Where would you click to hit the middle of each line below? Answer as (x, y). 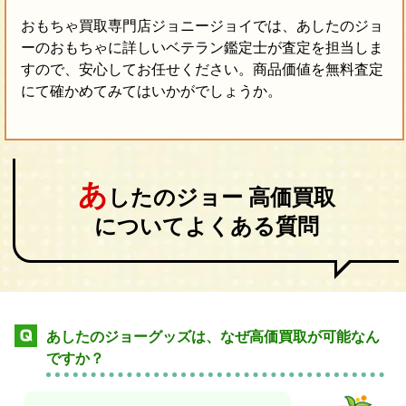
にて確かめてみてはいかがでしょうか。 (151, 92)
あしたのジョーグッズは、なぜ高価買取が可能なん (213, 337)
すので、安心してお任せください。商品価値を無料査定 (202, 70)
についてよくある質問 (207, 227)
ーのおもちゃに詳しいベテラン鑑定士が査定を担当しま (202, 48)
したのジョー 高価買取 (222, 198)
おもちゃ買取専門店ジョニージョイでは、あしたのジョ (202, 26)
